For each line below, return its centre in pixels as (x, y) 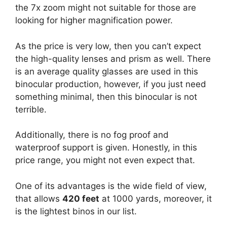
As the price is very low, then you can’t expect (108, 46)
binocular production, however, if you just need (111, 84)
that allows (39, 198)
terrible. (31, 109)
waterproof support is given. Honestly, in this (106, 147)
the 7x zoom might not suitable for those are (106, 8)
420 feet (81, 198)
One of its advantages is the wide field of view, (111, 186)
